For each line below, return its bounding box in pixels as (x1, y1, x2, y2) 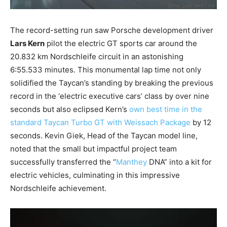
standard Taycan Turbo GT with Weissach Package (10, 118, 191, 128)
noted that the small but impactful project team (10, 144, 177, 154)
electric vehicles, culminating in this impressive (10, 170, 180, 180)
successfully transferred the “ (10, 157, 116, 167)
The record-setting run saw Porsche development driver (10, 25, 213, 35)
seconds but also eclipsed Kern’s (10, 104, 129, 115)
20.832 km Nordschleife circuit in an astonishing (10, 52, 183, 62)
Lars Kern (10, 39, 45, 49)
